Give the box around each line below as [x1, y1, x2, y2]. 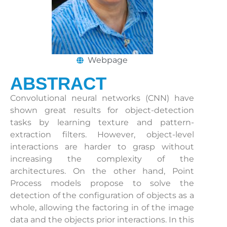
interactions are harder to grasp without [10, 142, 195, 152]
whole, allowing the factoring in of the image [10, 203, 195, 213]
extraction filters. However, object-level [10, 130, 195, 140]
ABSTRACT [10, 73, 106, 94]
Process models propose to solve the [10, 178, 195, 188]
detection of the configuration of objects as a [10, 191, 195, 201]
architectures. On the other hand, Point [10, 166, 195, 176]
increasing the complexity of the [10, 154, 195, 164]
